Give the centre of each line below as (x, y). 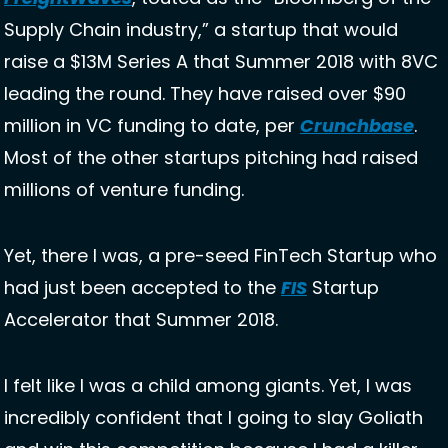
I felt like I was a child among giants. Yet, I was (208, 386)
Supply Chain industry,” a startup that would (201, 30)
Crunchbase (357, 126)
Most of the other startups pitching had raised (211, 158)
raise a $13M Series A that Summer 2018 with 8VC (221, 62)
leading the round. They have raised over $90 (205, 94)
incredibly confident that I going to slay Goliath (213, 418)
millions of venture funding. (126, 190)
